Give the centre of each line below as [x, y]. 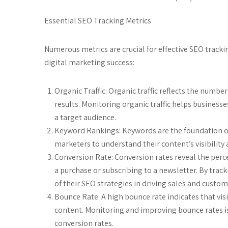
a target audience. [85, 117]
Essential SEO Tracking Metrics [98, 20]
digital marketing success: [89, 62]
